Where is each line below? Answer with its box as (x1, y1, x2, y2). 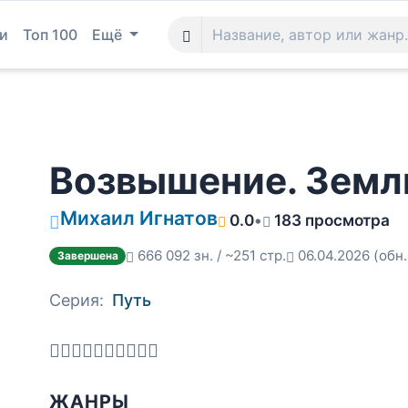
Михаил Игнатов (60, 207, 218, 230)
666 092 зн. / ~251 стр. (138, 247, 287, 264)
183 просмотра (274, 210, 390, 229)
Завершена (56, 249, 118, 262)
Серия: (49, 291, 104, 310)
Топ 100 (23, 25, 77, 44)
